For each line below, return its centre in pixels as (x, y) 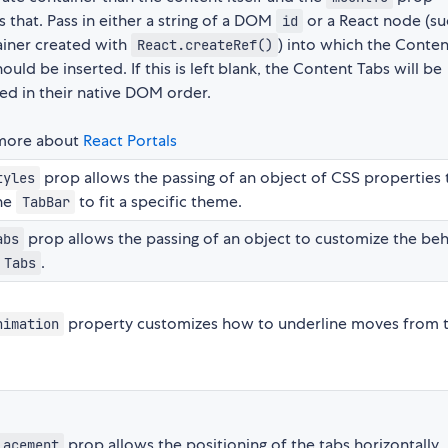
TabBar (45, 202)
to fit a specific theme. (159, 202)
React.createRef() (204, 45)
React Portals (130, 141)
